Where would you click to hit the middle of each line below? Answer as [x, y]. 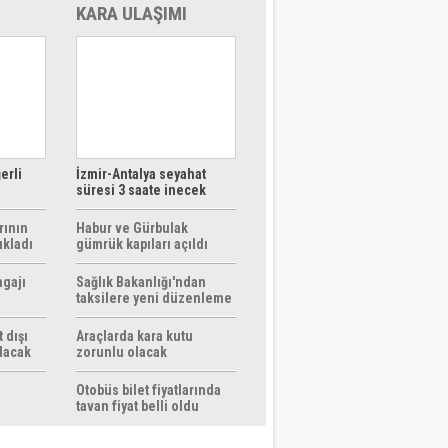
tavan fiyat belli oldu [137, 406]
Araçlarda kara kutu [134, 336]
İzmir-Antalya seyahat [141, 174]
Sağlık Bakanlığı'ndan [141, 282]
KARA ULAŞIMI [131, 13]
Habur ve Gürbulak [132, 228]
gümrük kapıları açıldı [142, 244]
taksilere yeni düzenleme [154, 298]
